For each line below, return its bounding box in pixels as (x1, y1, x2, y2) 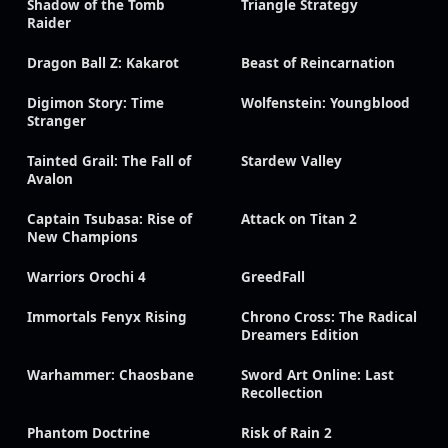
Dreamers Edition (241, 326, 359, 345)
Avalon (27, 170, 73, 189)
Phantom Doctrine (27, 424, 150, 443)
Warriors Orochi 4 (27, 268, 146, 287)
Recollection (241, 384, 323, 403)
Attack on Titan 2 (241, 210, 357, 229)
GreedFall (241, 268, 305, 287)
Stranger (27, 112, 86, 131)
